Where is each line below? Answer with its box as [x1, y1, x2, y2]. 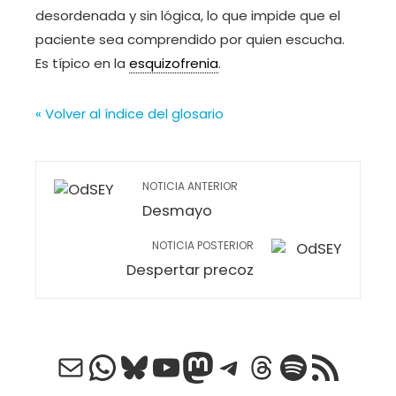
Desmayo [142, 201, 212, 221]
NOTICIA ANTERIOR [142, 179, 238, 194]
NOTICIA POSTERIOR [152, 238, 254, 253]
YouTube [149, 343, 291, 389]
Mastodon [181, 343, 344, 389]
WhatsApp [86, 343, 253, 389]
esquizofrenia [129, 54, 218, 72]
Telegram [213, 343, 368, 389]
